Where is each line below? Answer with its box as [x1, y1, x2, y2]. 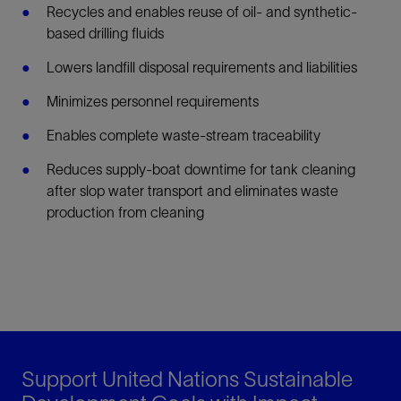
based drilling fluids [47, 24, 164, 41]
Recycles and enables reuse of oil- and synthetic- [47, 3, 357, 20]
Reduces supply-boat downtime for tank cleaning [47, 160, 355, 177]
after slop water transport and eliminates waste [47, 182, 338, 199]
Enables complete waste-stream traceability [47, 126, 320, 143]
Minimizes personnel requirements [47, 92, 259, 109]
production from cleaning [47, 203, 204, 220]
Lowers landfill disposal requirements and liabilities [47, 58, 357, 75]
